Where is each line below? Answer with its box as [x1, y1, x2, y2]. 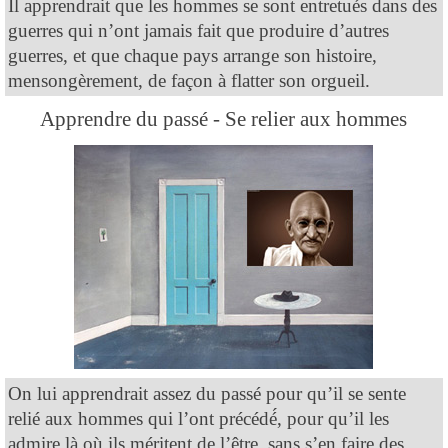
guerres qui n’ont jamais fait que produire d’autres [8, 19, 389, 41]
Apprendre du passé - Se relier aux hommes [40, 106, 408, 131]
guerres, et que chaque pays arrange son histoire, [8, 44, 377, 66]
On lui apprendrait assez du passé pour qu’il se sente [8, 382, 406, 404]
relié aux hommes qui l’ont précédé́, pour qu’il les [8, 407, 389, 429]
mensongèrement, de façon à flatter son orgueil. [8, 69, 370, 91]
